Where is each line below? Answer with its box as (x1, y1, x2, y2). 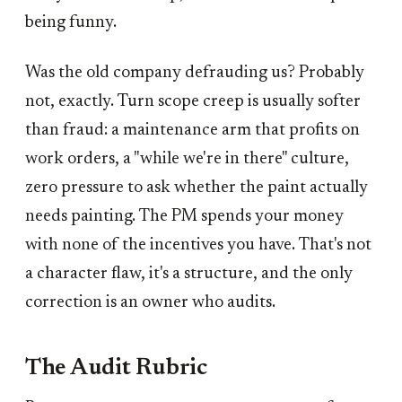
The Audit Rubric (25, 356, 207, 380)
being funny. (25, 14, 117, 32)
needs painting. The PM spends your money (25, 208, 344, 226)
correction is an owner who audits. (25, 294, 275, 312)
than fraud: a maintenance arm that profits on (25, 122, 360, 140)
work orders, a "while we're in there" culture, (25, 151, 349, 169)
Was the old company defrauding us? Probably (25, 65, 364, 83)
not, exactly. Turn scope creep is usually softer (25, 93, 361, 111)
